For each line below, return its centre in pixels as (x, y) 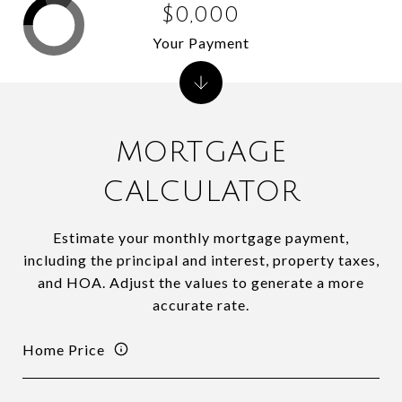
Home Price (64, 349)
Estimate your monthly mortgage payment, (201, 237)
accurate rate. (201, 305)
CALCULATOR (201, 192)
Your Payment (201, 42)
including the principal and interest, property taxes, (201, 260)
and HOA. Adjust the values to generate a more (201, 282)
